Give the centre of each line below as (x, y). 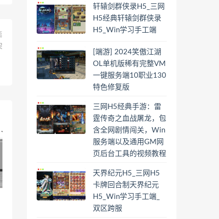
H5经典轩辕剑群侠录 (127, 19)
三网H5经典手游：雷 (127, 107)
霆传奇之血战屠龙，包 (130, 118)
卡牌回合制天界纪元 (126, 185)
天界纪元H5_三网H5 (126, 173)
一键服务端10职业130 (130, 75)
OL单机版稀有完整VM (129, 64)
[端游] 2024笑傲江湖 (127, 52)
